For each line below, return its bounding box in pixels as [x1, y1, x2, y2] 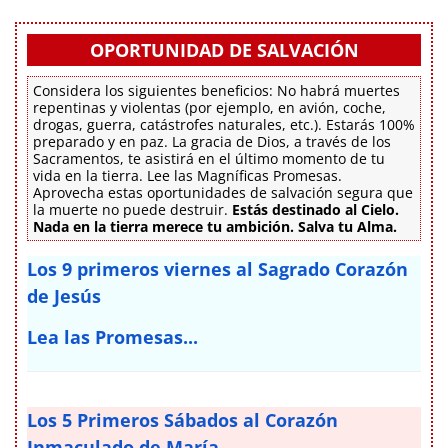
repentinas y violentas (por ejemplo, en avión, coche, [33, 97, 386, 117]
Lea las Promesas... [27, 324, 198, 349]
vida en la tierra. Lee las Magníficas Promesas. [33, 165, 342, 185]
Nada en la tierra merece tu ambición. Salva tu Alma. [33, 216, 397, 236]
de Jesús [27, 283, 101, 308]
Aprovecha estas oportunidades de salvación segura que [33, 182, 413, 202]
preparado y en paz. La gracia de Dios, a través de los [33, 131, 391, 151]
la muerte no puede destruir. [33, 199, 232, 219]
